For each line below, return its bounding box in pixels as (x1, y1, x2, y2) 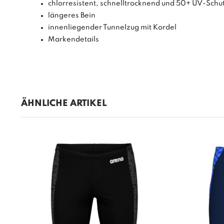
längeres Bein (47, 12, 95, 19)
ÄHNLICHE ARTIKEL (20, 99, 106, 108)
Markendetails (47, 36, 99, 43)
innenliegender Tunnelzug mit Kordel (47, 24, 176, 31)
